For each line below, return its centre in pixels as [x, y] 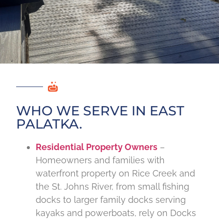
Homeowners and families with [100, 160]
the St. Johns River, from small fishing [112, 186]
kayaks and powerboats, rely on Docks [116, 213]
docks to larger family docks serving [111, 199]
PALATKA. [49, 124]
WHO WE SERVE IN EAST [100, 110]
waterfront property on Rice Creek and [115, 173]
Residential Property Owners [97, 147]
